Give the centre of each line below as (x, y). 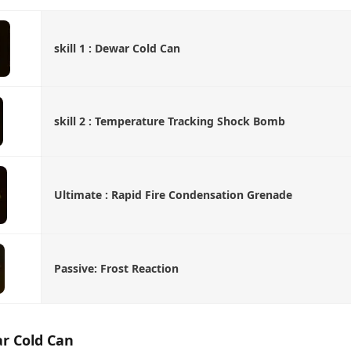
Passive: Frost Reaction (116, 268)
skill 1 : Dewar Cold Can (117, 48)
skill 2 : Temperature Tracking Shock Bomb (170, 121)
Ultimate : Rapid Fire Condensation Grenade (173, 194)
